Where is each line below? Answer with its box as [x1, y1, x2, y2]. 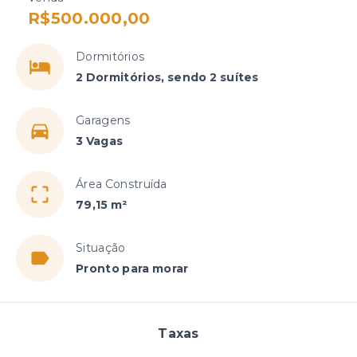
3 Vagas [76, 134, 124, 149]
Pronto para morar [76, 261, 189, 277]
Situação [76, 241, 126, 256]
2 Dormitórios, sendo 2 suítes [76, 70, 259, 85]
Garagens [76, 113, 131, 128]
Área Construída [76, 177, 167, 192]
